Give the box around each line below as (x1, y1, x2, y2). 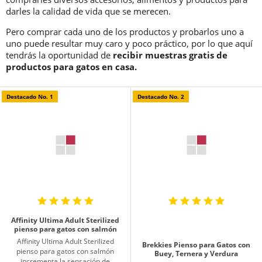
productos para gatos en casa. (6, 60, 137, 73)
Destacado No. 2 (137, 92, 184, 101)
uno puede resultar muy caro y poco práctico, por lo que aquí (6, 37, 253, 49)
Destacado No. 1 (6, 92, 53, 101)
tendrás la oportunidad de (6, 49, 113, 61)
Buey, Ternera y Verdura (154, 249, 239, 259)
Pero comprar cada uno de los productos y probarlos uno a (6, 25, 244, 37)
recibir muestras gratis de (113, 49, 227, 61)
